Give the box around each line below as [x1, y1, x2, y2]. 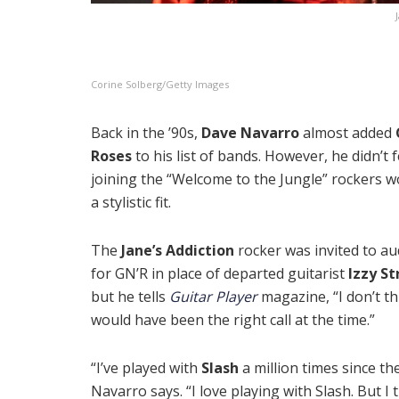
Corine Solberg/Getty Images [91, 77, 229, 91]
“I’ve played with [91, 357, 201, 378]
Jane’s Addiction [121, 240, 234, 260]
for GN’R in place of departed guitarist [91, 263, 345, 283]
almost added [299, 122, 395, 142]
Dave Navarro [198, 122, 299, 142]
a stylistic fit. [91, 191, 171, 212]
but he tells [91, 286, 166, 306]
